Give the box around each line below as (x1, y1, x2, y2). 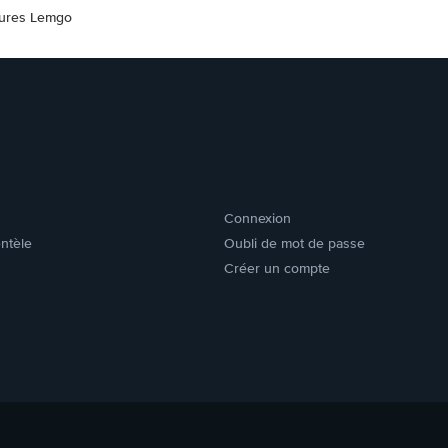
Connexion (224, 210, 291, 227)
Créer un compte (224, 260, 330, 277)
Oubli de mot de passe (224, 235, 365, 252)
